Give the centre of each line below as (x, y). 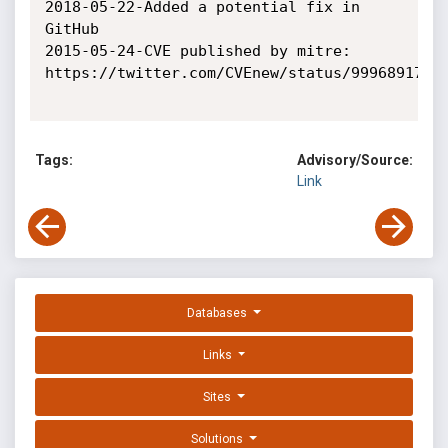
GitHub (71, 29)
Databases (219, 313)
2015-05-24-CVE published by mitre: (197, 51)
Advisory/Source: (355, 160)
